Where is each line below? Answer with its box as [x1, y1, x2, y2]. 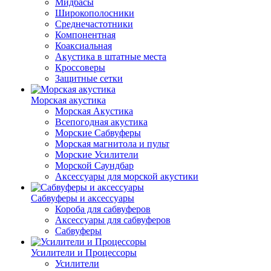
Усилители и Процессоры [31, 247, 137, 258]
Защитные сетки [55, 73, 123, 83]
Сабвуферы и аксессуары [31, 193, 134, 203]
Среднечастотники [55, 19, 133, 29]
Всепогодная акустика [55, 117, 148, 127]
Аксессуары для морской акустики [55, 171, 198, 181]
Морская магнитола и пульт [55, 139, 169, 149]
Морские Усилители [55, 149, 139, 160]
